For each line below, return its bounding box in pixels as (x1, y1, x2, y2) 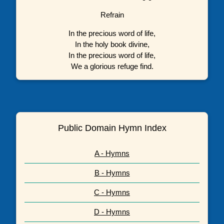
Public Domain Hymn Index (57, 123, 166, 133)
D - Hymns (94, 207, 130, 216)
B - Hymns (94, 168, 130, 177)
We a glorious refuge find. (70, 61, 153, 70)
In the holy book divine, (74, 39, 149, 48)
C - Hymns (94, 188, 130, 197)
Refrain (100, 10, 124, 19)
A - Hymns (94, 149, 129, 158)
